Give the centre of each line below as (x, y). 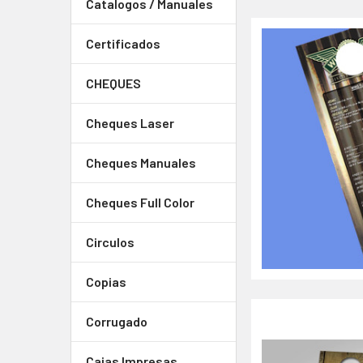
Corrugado (117, 321)
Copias (106, 282)
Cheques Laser (130, 123)
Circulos (110, 242)
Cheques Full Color (140, 202)
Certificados (123, 43)
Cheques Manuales (141, 162)
